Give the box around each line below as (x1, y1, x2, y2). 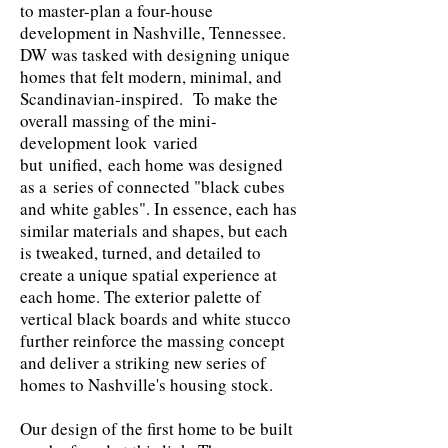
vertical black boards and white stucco (20, 307, 291, 330)
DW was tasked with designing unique (20, 43, 290, 66)
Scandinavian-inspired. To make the (20, 87, 278, 110)
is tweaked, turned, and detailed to (20, 241, 261, 264)
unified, (49, 153, 102, 176)
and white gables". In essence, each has (20, 197, 297, 220)
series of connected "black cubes (53, 175, 285, 198)
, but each (220, 219, 288, 242)
